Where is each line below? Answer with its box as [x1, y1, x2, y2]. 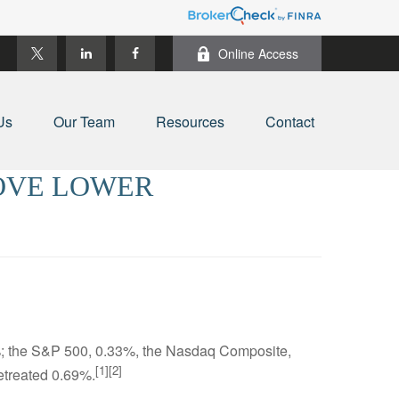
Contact [265, 111, 314, 133]
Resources [156, 111, 224, 133]
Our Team [53, 111, 115, 133]
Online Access [218, 45, 298, 62]
